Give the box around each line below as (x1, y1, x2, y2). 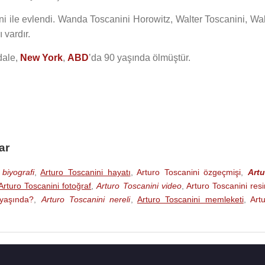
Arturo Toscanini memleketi (137, 195, 244, 204)
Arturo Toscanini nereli (41, 195, 131, 204)
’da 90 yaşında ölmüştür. (89, 53, 190, 63)
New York (20, 53, 63, 63)
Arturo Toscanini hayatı (40, 167, 131, 177)
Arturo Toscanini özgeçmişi (137, 167, 241, 177)
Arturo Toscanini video (96, 181, 182, 190)
